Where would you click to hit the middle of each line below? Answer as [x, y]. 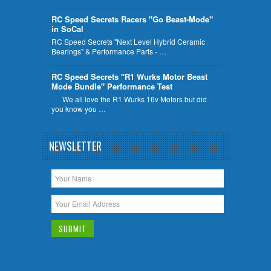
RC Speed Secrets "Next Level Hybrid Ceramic [128, 41]
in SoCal [67, 28]
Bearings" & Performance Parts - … [109, 51]
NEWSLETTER [75, 146]
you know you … [78, 108]
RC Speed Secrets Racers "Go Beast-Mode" [132, 19]
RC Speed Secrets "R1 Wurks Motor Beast [129, 76]
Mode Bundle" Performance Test [112, 86]
